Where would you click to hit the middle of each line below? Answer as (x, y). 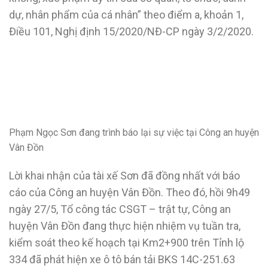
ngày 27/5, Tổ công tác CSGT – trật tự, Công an (120, 209)
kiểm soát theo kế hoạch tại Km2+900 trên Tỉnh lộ (127, 242)
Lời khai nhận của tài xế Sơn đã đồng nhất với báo (124, 175)
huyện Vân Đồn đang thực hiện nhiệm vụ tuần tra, (125, 226)
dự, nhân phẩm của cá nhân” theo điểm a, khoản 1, (126, 15)
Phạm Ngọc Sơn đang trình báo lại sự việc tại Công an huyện (134, 132)
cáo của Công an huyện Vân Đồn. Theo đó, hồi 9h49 (130, 192)
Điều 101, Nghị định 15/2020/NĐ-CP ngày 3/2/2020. (131, 32)
